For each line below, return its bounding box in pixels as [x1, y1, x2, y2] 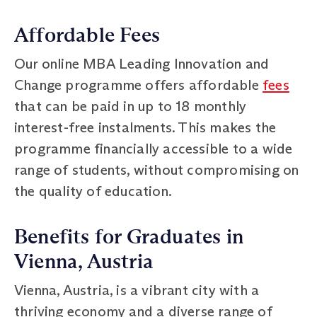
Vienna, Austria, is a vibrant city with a [14, 281, 260, 299]
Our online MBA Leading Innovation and [14, 54, 270, 72]
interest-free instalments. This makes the [14, 118, 277, 136]
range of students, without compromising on [14, 161, 299, 178]
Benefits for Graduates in [14, 224, 244, 249]
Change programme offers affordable [14, 76, 263, 93]
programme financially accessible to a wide [14, 139, 293, 157]
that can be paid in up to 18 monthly [14, 97, 247, 115]
